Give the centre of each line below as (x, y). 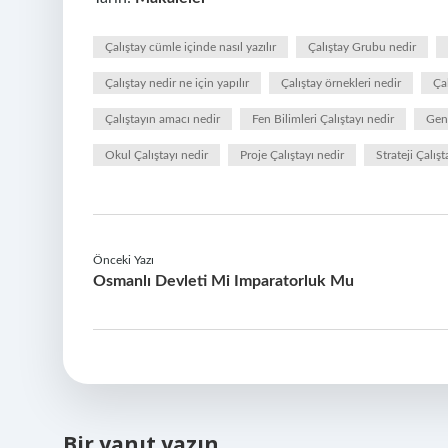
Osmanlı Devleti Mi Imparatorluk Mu (223, 281)
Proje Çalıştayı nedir (292, 155)
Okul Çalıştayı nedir (156, 155)
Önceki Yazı (123, 260)
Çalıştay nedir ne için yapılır (177, 83)
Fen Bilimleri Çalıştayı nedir (323, 119)
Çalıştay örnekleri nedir (341, 83)
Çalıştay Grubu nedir (362, 47)
